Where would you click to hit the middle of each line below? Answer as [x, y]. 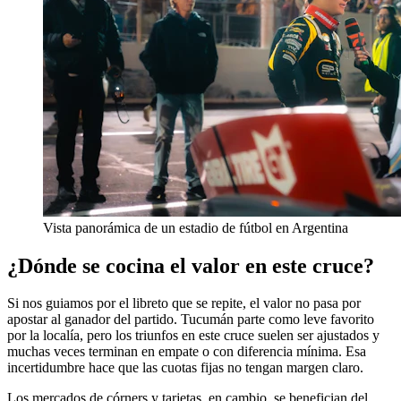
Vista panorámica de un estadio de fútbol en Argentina [196, 227]
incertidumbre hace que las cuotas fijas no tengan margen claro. [185, 368]
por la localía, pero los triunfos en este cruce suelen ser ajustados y [193, 336]
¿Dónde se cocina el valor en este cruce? [191, 265]
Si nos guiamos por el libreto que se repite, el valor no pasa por [184, 303]
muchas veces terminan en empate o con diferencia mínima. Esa [187, 352]
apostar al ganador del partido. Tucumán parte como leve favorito [191, 320]
